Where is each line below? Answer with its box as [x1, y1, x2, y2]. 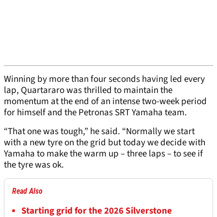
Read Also [12, 186, 43, 196]
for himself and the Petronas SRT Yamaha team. [4, 106, 187, 120]
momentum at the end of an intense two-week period [4, 95, 207, 108]
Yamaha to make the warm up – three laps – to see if [4, 147, 203, 161]
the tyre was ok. [4, 158, 64, 172]
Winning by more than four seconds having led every [4, 73, 205, 86]
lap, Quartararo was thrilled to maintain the [4, 84, 172, 97]
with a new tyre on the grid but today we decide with [4, 136, 205, 150]
